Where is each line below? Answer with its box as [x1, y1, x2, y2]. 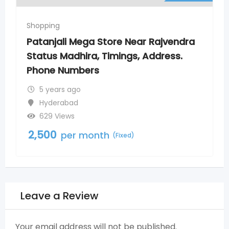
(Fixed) [169, 116, 192, 125]
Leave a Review [20, 188, 99, 203]
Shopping [83, 20, 117, 31]
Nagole [96, 83, 121, 94]
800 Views [96, 96, 132, 107]
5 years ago [96, 70, 138, 80]
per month [118, 114, 167, 127]
